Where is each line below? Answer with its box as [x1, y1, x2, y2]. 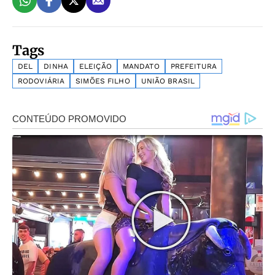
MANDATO [122, 61, 160, 71]
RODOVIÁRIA [18, 76, 65, 85]
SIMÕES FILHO [76, 76, 130, 85]
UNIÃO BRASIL [141, 76, 195, 85]
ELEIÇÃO [79, 61, 112, 71]
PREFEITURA [170, 61, 217, 71]
